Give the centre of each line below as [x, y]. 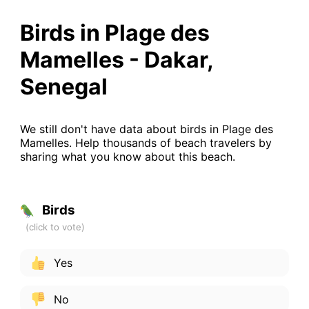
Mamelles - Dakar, [116, 59]
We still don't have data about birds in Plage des [146, 129]
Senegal [63, 86]
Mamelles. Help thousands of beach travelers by [146, 142]
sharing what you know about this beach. [127, 156]
